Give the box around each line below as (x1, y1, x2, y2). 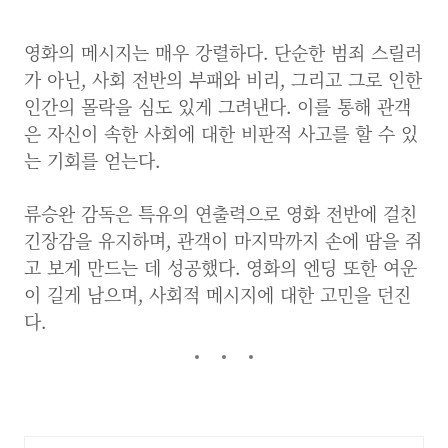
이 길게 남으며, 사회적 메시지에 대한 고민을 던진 (24, 281, 411, 307)
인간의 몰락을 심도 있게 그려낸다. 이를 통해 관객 (24, 93, 411, 119)
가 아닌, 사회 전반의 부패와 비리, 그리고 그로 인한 (24, 66, 422, 92)
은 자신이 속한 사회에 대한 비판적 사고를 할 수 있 (24, 120, 418, 146)
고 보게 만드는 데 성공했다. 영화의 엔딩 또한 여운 (24, 254, 417, 280)
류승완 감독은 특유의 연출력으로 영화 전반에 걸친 (24, 200, 417, 226)
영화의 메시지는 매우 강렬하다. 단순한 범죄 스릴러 (24, 39, 422, 65)
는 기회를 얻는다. (24, 147, 160, 173)
